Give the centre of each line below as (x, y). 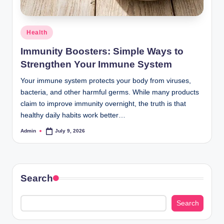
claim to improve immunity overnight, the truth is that (103, 103)
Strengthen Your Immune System (96, 64)
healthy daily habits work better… (73, 115)
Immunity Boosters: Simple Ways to (102, 51)
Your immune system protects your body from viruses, (106, 80)
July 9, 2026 (70, 131)
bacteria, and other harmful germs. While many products (110, 92)
